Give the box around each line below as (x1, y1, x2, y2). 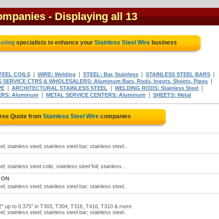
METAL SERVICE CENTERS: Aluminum (46, 92, 146, 98)
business (150, 39, 177, 46)
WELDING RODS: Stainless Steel (115, 85, 198, 91)
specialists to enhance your (14, 39, 94, 46)
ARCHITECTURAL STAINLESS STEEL (12, 85, 108, 91)
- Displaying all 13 (48, 10, 137, 22)
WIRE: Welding (38, 71, 76, 77)
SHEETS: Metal (153, 92, 191, 98)
